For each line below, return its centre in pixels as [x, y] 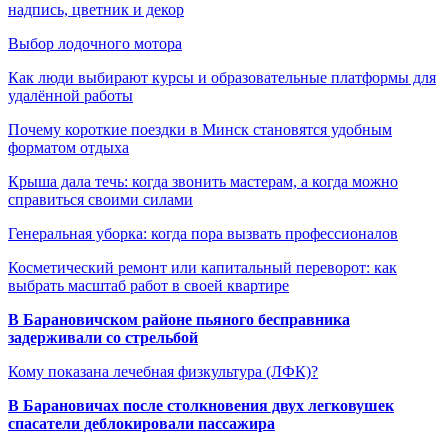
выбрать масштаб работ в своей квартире [148, 285]
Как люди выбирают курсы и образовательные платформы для [222, 77]
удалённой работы [70, 95]
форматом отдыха [68, 147]
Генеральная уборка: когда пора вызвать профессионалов [203, 233]
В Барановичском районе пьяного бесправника [179, 319]
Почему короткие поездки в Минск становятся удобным [200, 129]
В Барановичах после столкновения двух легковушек [201, 405]
